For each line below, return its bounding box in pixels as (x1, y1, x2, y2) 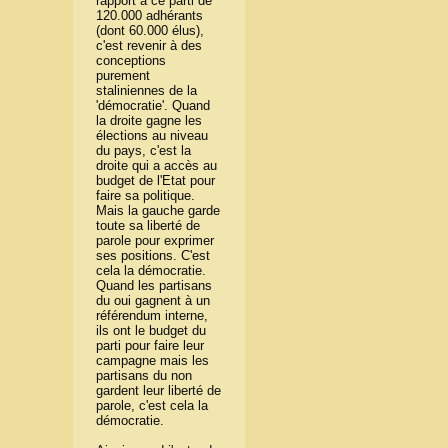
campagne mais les (96, 353, 210, 369)
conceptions (96, 53, 167, 69)
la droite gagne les (96, 113, 203, 129)
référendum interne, (96, 308, 209, 324)
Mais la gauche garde (96, 203, 221, 219)
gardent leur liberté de (96, 383, 222, 399)
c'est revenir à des (96, 38, 203, 54)
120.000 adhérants (96, 8, 204, 24)
